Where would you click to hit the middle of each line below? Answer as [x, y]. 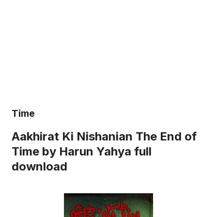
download [39, 166]
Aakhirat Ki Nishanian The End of [104, 136]
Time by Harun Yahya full [82, 151]
